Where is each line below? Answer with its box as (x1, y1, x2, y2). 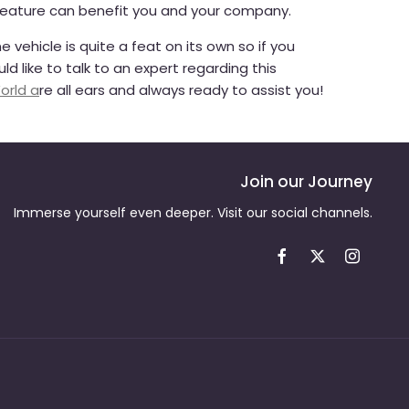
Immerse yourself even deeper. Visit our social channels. (14, 203, 372, 222)
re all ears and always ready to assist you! (39, 79, 323, 100)
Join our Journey (240, 170, 372, 193)
